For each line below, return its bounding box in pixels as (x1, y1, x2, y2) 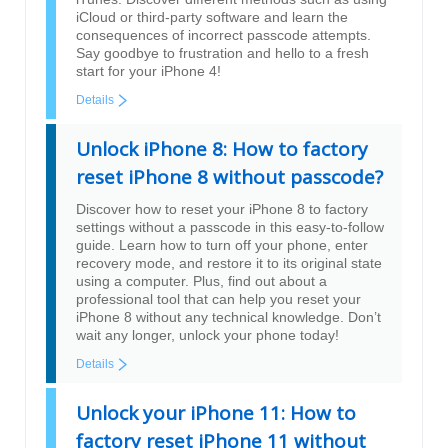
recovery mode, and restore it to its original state (76, 255, 382, 271)
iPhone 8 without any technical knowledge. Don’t (76, 309, 381, 325)
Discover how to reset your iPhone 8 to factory (76, 201, 368, 217)
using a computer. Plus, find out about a (76, 273, 327, 289)
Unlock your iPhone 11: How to (76, 400, 356, 426)
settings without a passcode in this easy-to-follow (76, 219, 384, 235)
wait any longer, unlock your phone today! (76, 327, 339, 343)
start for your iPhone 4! (76, 63, 221, 79)
